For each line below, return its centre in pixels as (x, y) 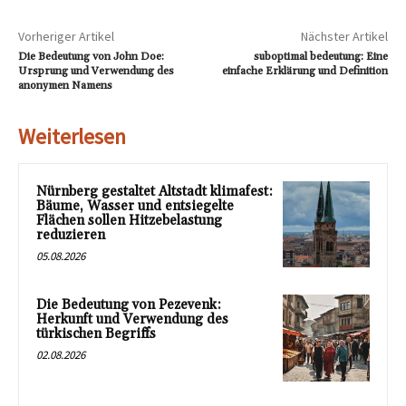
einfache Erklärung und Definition (304, 71)
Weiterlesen (72, 136)
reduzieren (71, 235)
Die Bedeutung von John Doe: (91, 56)
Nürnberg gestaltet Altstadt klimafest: (155, 191)
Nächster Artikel (344, 36)
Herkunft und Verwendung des (132, 320)
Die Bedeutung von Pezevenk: (129, 305)
